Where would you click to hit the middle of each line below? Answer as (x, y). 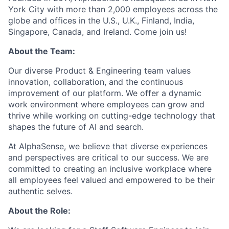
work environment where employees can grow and (106, 104)
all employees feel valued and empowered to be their (111, 180)
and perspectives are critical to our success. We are (108, 157)
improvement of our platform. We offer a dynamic (105, 93)
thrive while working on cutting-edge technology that (112, 115)
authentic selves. (40, 191)
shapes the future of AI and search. (76, 127)
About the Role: (39, 210)
